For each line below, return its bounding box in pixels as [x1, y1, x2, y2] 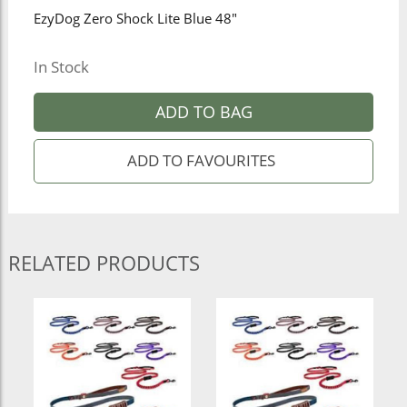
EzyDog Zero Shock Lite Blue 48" [33, 9, 237, 29]
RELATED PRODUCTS [7, 248, 200, 276]
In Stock [33, 55, 89, 77]
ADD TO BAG [154, 100, 253, 123]
